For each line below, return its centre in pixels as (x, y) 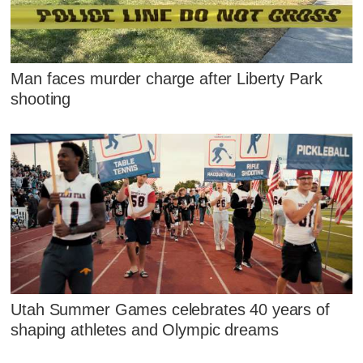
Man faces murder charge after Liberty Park (167, 79)
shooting (41, 99)
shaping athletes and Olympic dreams (145, 329)
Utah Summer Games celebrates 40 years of (170, 309)
